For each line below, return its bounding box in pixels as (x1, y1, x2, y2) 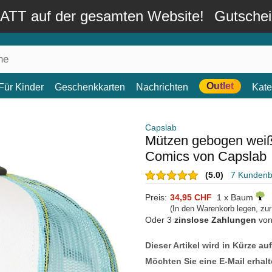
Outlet (206, 81, 234, 91)
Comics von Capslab (145, 149, 267, 164)
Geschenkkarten (55, 82, 125, 92)
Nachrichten (136, 82, 188, 92)
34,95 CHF (170, 192, 212, 202)
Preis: (145, 192, 167, 202)
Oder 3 (145, 215, 174, 225)
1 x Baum (212, 192, 256, 202)
